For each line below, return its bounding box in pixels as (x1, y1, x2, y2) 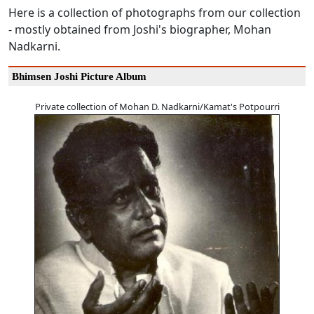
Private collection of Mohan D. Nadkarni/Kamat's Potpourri (34, 100, 280, 114)
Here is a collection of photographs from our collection (8, 5, 301, 21)
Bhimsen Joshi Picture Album (12, 71, 146, 83)
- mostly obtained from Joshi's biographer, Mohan (8, 22, 271, 38)
